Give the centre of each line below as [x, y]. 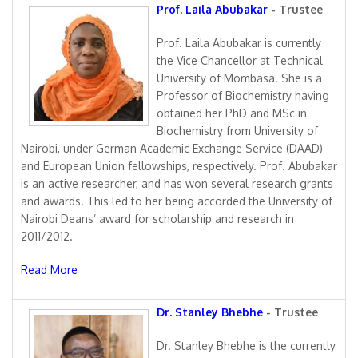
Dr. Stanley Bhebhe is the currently [246, 346]
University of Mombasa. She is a [239, 78]
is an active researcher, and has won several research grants [177, 183]
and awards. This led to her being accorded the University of [177, 201]
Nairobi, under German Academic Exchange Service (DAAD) [172, 148]
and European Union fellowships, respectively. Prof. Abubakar [179, 166]
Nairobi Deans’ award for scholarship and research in [157, 219]
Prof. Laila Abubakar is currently [239, 43]
